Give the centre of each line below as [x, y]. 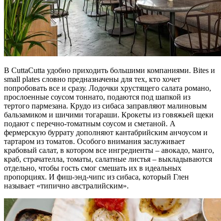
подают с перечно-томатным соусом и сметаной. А [90, 123]
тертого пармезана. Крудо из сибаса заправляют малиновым [105, 106]
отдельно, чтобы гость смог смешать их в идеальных [93, 168]
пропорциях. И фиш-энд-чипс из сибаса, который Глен [96, 177]
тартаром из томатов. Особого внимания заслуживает [94, 141]
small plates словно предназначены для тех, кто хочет [92, 79]
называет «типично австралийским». [66, 185]
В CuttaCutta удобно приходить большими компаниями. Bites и [110, 70]
